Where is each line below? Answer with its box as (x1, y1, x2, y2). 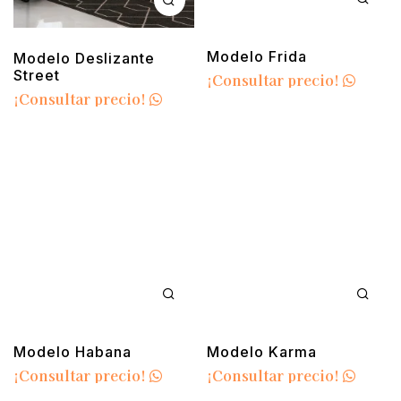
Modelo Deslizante (13, 49, 155, 68)
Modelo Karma (207, 342, 318, 361)
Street (13, 66, 60, 85)
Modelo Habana (13, 342, 132, 361)
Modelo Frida (207, 47, 308, 66)
